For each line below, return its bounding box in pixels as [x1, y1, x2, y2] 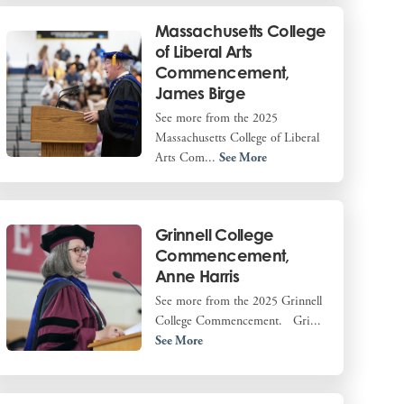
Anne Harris [154, 265, 239, 286]
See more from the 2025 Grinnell [154, 292, 322, 309]
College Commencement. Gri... [154, 312, 321, 329]
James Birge [154, 82, 245, 103]
